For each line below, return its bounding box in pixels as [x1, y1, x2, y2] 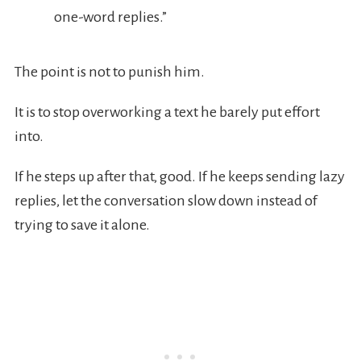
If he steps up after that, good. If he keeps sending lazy [14, 168, 345, 185]
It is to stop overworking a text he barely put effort [14, 104, 320, 121]
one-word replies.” [53, 9, 167, 26]
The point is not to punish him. [14, 64, 205, 81]
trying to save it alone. [14, 217, 150, 234]
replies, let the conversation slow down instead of [14, 193, 317, 210]
